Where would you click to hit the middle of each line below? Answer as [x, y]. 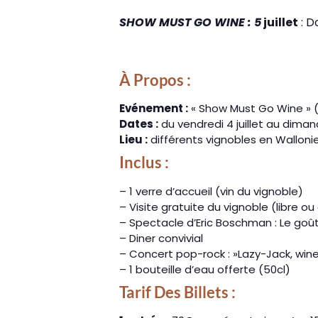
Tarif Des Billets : [177, 292]
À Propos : [155, 79]
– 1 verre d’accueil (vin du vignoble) [211, 191]
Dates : [139, 124]
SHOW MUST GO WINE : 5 [190, 22]
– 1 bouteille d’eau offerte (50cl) [205, 269]
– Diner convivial [161, 238]
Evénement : [154, 109]
